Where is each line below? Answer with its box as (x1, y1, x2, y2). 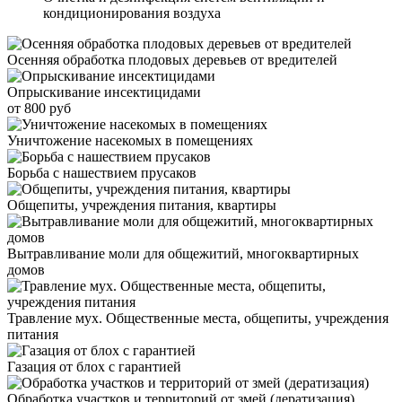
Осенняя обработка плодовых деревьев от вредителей (7, 51, 337, 67)
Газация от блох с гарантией (7, 358, 181, 374)
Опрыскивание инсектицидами (7, 83, 201, 100)
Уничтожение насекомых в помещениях (7, 132, 253, 148)
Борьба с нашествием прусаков (7, 164, 197, 180)
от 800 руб (7, 100, 71, 116)
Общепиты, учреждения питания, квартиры (7, 197, 276, 213)
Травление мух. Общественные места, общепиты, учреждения (7, 310, 389, 326)
